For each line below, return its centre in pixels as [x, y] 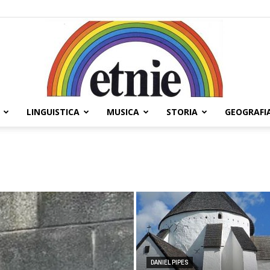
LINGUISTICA [53, 111]
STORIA [182, 111]
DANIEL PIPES [170, 262]
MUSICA [123, 111]
